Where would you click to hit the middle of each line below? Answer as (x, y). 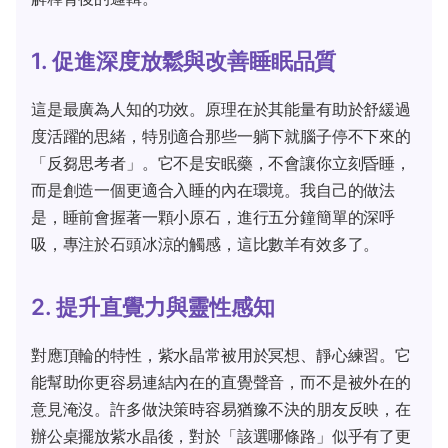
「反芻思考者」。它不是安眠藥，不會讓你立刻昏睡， (221, 162)
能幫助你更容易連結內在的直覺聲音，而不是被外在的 (221, 381)
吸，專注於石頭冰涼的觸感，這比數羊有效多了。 (205, 243)
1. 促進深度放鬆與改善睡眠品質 (184, 60)
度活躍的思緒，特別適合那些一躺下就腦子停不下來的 (221, 135)
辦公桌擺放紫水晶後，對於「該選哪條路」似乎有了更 (221, 435)
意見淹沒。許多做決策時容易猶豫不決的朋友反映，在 (221, 408)
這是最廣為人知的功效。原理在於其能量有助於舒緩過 (221, 108)
